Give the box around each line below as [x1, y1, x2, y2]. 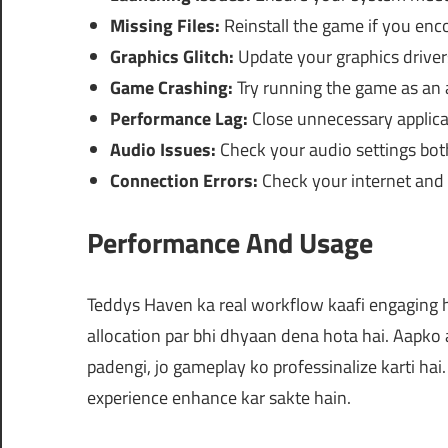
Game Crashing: [109, 74, 233, 102]
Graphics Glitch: [109, 43, 234, 71]
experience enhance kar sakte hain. [87, 384, 351, 412]
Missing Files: [109, 12, 220, 40]
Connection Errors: [109, 167, 258, 195]
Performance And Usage [87, 221, 373, 265]
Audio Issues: [109, 136, 216, 164]
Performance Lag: [109, 105, 248, 133]
